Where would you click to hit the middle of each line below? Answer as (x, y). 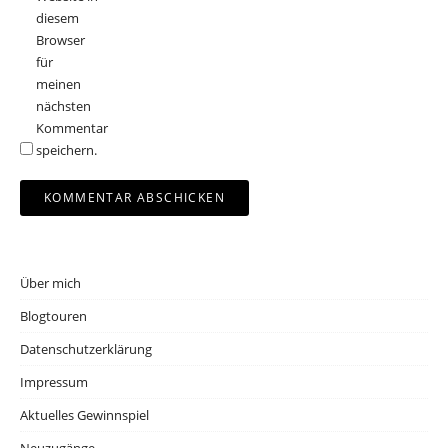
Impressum (54, 382)
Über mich (50, 283)
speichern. (66, 150)
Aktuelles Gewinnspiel (84, 415)
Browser (60, 40)
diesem (57, 18)
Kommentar (72, 128)
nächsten (63, 106)
